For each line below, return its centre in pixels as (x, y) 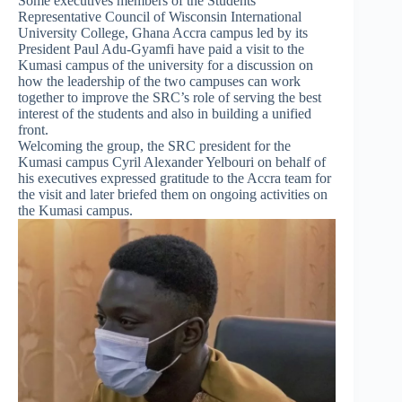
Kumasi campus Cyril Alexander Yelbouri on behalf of (172, 162)
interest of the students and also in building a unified (165, 114)
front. (33, 130)
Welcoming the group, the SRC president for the (154, 146)
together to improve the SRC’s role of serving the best (170, 97)
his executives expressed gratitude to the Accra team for (175, 178)
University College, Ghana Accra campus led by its (163, 33)
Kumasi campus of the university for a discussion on (166, 65)
